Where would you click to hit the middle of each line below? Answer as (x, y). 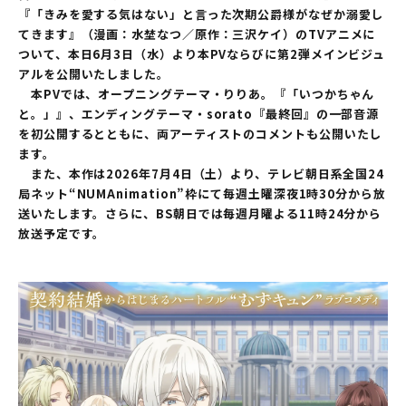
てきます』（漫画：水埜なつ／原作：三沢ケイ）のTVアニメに (197, 34)
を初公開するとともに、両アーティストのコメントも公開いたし (200, 134)
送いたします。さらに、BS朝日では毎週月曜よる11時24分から (200, 213)
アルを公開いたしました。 (94, 74)
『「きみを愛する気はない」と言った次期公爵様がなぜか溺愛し (201, 14)
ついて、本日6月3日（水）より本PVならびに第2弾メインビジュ (202, 54)
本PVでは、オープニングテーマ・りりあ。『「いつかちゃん (197, 94)
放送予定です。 (62, 233)
